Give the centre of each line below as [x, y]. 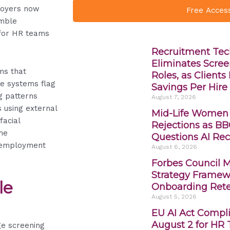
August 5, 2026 [174, 196]
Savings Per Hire [189, 87]
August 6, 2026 [174, 147]
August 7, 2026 [174, 97]
